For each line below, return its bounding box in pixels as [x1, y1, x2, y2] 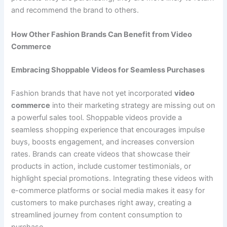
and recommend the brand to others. [11, 6, 139, 15]
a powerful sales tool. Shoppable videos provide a [11, 112, 182, 122]
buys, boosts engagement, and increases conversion [11, 137, 195, 146]
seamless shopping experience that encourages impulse [11, 125, 205, 134]
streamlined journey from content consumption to [11, 210, 183, 219]
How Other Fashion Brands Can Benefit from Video [11, 29, 193, 39]
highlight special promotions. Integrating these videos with [11, 173, 214, 183]
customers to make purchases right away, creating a [11, 198, 192, 207]
